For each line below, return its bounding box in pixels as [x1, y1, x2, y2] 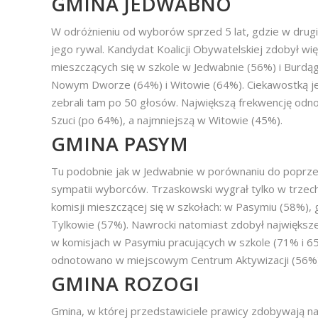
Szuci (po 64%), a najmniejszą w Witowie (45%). [51, 113, 283, 127]
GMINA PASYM [51, 131, 188, 157]
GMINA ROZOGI [51, 270, 199, 297]
